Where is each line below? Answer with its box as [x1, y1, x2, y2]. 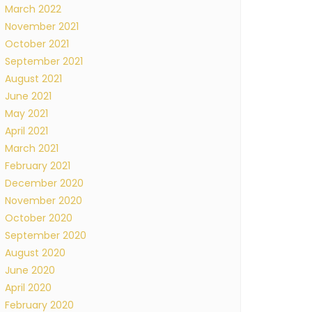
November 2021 [5, 19, 79, 33]
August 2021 [5, 72, 62, 86]
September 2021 [5, 54, 83, 68]
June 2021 [5, 89, 52, 103]
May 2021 [5, 107, 48, 120]
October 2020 [5, 211, 72, 225]
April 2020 [5, 281, 52, 295]
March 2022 [5, 2, 61, 16]
